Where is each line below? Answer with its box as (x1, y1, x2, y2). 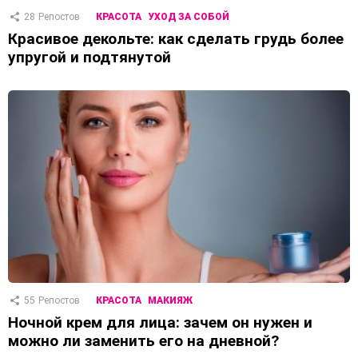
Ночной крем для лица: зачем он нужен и (8, 313, 312, 332)
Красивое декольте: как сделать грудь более (8, 30, 344, 49)
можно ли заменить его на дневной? (8, 332, 279, 351)
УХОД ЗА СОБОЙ (148, 11, 229, 23)
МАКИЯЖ (148, 295, 193, 307)
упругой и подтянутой (8, 48, 171, 67)
